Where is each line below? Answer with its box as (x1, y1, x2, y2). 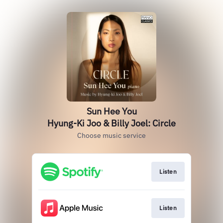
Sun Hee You (86, 106, 137, 117)
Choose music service (77, 131, 146, 140)
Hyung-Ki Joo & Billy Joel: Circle (47, 117, 176, 129)
